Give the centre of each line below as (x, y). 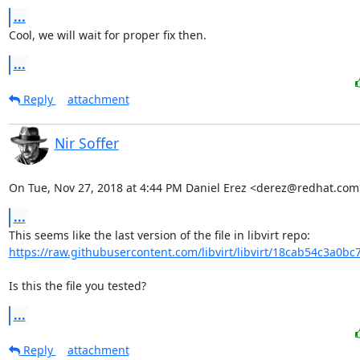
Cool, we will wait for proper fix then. (107, 35)
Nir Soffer (86, 143)
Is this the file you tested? (77, 285)
